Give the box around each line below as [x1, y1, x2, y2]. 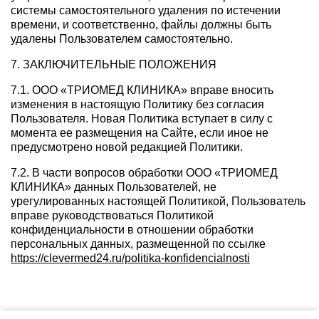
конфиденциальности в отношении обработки [11, 224, 253, 236]
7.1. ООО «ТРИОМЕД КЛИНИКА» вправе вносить [11, 84, 273, 97]
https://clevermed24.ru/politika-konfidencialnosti [11, 252, 250, 265]
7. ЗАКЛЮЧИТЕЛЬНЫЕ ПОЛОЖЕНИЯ [11, 58, 216, 71]
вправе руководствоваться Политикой [11, 209, 214, 222]
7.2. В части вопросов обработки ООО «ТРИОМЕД [11, 167, 278, 179]
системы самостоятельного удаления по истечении [11, 4, 281, 17]
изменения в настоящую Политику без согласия [11, 98, 264, 111]
